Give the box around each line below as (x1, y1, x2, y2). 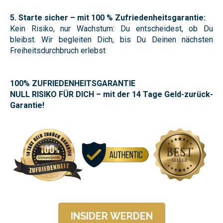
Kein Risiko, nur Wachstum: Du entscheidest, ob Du (10, 23, 213, 33)
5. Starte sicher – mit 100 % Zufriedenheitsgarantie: (10, 12, 206, 22)
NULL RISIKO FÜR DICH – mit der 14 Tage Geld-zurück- (10, 89, 213, 99)
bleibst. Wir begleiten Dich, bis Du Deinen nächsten (10, 34, 213, 44)
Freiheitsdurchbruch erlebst (10, 45, 106, 55)
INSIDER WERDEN (70, 210, 153, 222)
